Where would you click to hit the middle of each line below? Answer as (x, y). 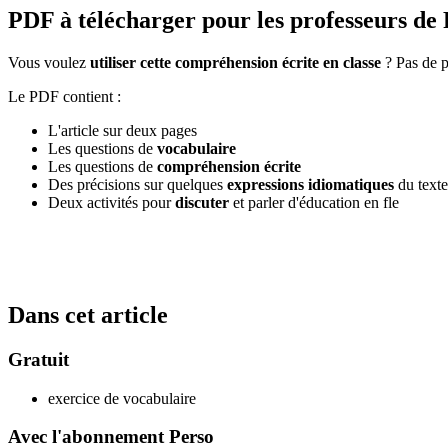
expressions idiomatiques (310, 185)
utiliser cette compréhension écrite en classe (235, 63)
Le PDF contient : (64, 97)
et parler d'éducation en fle (314, 203)
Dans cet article (88, 315)
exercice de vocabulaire (122, 398)
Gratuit (38, 359)
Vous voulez (49, 63)
